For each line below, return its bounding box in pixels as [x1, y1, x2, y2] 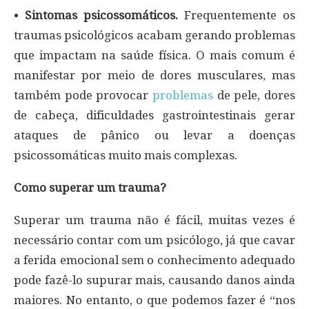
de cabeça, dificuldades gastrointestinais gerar [14, 108, 295, 122]
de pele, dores [213, 88, 295, 102]
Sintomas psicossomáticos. [25, 8, 178, 22]
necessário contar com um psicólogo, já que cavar [14, 232, 295, 247]
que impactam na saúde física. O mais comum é [14, 48, 295, 62]
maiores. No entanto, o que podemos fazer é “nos [14, 292, 295, 307]
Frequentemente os [178, 8, 295, 22]
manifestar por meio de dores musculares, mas [14, 68, 295, 82]
